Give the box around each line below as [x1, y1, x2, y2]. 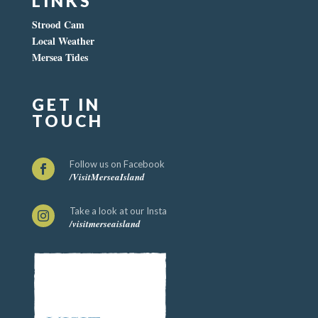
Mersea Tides [31, 50, 88, 65]
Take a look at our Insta [69, 205, 167, 217]
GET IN [31, 94, 101, 115]
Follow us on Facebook [69, 158, 165, 170]
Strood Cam [31, 17, 84, 33]
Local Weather [31, 33, 94, 49]
